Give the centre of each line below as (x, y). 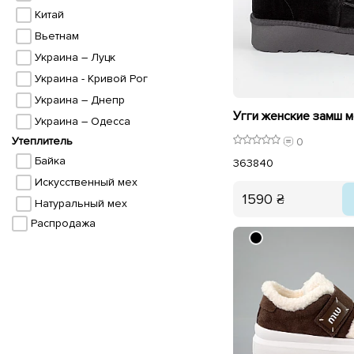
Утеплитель (42, 141)
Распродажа (63, 223)
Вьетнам (56, 36)
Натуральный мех (81, 203)
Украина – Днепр (79, 100)
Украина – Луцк (75, 57)
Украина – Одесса (82, 121)
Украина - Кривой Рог (91, 79)
